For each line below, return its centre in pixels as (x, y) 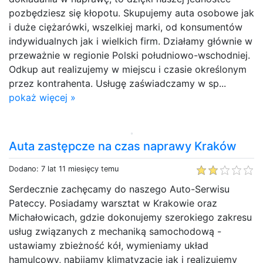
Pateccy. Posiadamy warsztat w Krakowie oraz (113, 203)
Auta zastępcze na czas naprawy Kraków (123, 146)
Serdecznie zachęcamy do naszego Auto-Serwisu (119, 189)
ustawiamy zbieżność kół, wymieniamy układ (109, 245)
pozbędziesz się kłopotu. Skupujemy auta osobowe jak (131, 13)
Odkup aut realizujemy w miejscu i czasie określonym (128, 69)
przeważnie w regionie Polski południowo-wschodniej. (129, 55)
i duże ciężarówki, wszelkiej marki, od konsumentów (126, 27)
